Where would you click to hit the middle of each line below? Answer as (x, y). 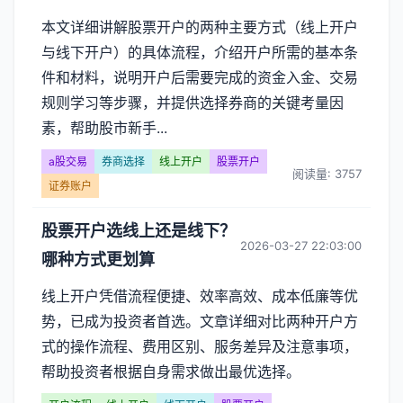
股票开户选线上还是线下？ (139, 231)
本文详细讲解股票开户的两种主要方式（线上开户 (200, 27)
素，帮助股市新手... (104, 128)
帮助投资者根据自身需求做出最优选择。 (171, 372)
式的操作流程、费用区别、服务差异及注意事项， (200, 346)
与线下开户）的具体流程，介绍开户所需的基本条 (200, 52)
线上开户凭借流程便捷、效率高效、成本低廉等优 (200, 296)
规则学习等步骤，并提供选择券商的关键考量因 (193, 103)
